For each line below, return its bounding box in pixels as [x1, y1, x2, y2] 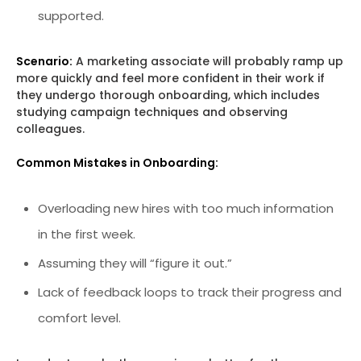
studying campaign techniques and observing [16, 104, 288, 121]
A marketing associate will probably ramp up [73, 53, 343, 70]
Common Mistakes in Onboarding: [16, 155, 218, 172]
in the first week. [38, 226, 135, 243]
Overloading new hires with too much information [38, 200, 334, 218]
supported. [38, 7, 104, 25]
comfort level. [38, 309, 121, 326]
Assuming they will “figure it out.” [38, 254, 232, 272]
